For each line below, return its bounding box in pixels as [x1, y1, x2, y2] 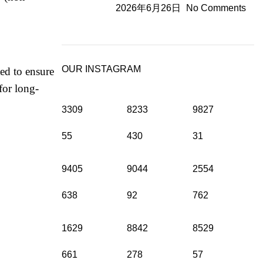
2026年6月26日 [115, 3, 181, 13]
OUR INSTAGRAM [61, 64, 141, 74]
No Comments [186, 3, 246, 13]
